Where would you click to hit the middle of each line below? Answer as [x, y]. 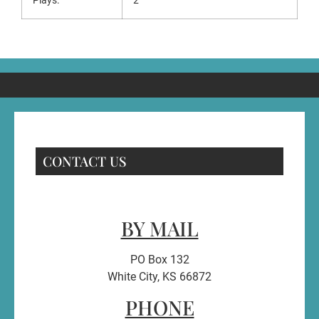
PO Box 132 [159, 259]
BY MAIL [159, 228]
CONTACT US [85, 161]
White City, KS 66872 [159, 276]
